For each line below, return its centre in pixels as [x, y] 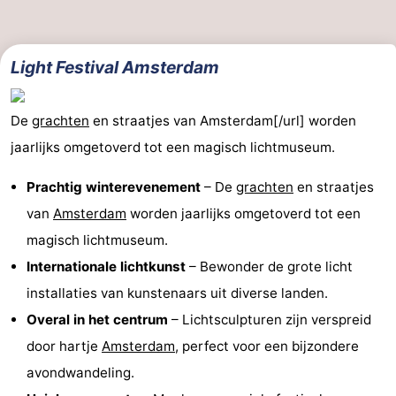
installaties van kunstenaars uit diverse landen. [177, 293]
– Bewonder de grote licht [269, 267]
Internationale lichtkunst [106, 267]
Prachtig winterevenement [114, 187]
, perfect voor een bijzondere [267, 346]
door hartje [64, 346]
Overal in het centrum [97, 320]
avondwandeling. [80, 373]
